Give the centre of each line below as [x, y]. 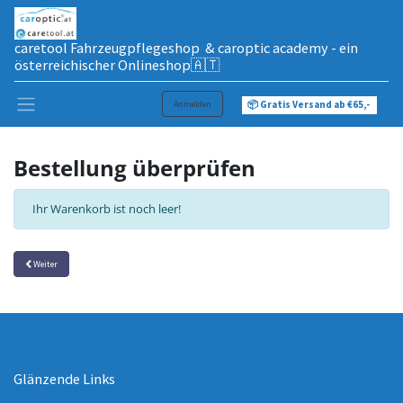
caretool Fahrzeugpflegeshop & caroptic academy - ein [186, 47]
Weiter [45, 264]
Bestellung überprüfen [134, 167]
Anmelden [193, 103]
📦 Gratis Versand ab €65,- [309, 104]
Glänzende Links [64, 378]
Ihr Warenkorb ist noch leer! [107, 208]
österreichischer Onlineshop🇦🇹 [117, 64]
